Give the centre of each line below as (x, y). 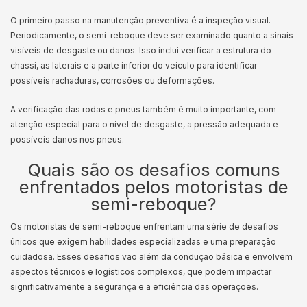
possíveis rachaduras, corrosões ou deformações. (113, 81)
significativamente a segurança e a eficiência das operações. (135, 287)
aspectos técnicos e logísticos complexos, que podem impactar (141, 272)
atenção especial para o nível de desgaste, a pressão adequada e (144, 124)
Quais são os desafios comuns (153, 170)
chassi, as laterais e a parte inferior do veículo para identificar (134, 65)
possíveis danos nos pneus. (67, 139)
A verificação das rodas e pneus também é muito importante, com (143, 109)
